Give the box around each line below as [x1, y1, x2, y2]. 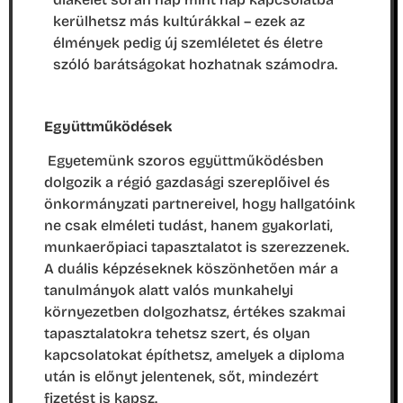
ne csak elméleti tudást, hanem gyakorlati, [44, 217, 333, 235]
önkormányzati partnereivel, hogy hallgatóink [44, 195, 355, 213]
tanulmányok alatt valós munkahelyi [44, 282, 293, 300]
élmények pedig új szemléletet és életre [53, 34, 323, 52]
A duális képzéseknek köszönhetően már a [44, 260, 338, 278]
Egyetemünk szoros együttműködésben [44, 152, 324, 170]
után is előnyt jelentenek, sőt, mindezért [44, 368, 318, 386]
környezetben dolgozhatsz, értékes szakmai [44, 303, 345, 321]
